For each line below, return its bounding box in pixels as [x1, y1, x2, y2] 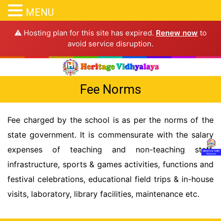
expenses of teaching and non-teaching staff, [7, 144, 214, 154]
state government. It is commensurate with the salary [7, 129, 214, 140]
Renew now [156, 28, 198, 37]
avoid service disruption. [68, 39, 153, 48]
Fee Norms [80, 81, 141, 97]
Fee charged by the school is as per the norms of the [7, 114, 214, 125]
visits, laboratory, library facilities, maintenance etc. [7, 188, 199, 199]
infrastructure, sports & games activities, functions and [7, 159, 214, 169]
